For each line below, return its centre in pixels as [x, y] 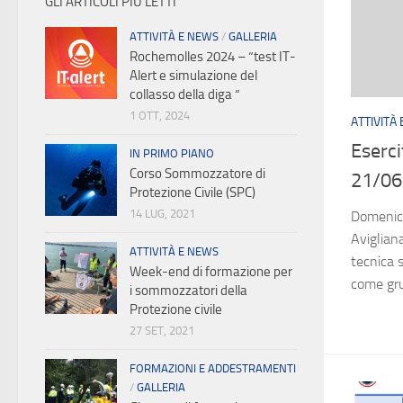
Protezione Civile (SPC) [193, 193]
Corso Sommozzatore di [197, 174]
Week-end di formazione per [211, 272]
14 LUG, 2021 [162, 214]
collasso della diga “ [185, 94]
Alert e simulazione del [193, 76]
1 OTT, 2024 [160, 116]
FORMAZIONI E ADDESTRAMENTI [213, 368]
